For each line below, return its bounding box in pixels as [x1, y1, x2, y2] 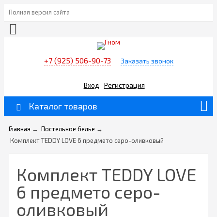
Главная [9, 125, 31, 133]
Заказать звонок [120, 57, 173, 65]
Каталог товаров [29, 101, 97, 112]
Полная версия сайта [9, 8, 70, 16]
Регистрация [104, 80, 145, 89]
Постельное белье [41, 125, 95, 133]
